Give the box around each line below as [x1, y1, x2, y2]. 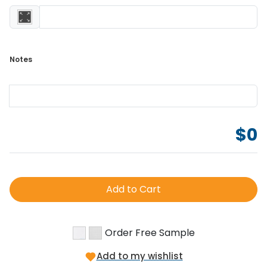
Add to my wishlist [96, 250, 183, 263]
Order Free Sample [104, 226, 195, 240]
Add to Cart [106, 182, 161, 197]
